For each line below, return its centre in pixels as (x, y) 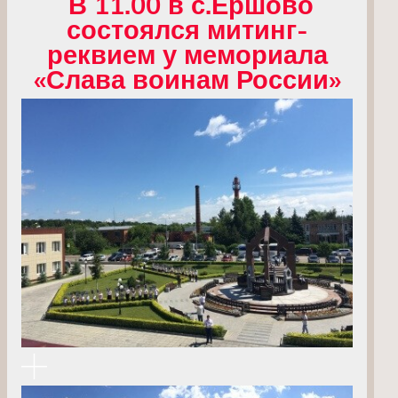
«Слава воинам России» (187, 79)
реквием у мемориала (187, 54)
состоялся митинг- (187, 29)
